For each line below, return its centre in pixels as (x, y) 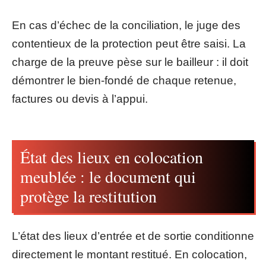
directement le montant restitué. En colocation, (129, 254)
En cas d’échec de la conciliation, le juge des (126, 25)
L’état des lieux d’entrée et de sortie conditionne (133, 236)
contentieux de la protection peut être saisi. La (129, 43)
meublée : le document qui (108, 176)
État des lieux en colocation (112, 157)
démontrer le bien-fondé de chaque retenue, (124, 80)
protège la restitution (88, 196)
